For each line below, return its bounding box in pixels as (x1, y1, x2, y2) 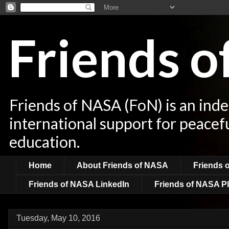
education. (9, 132, 80, 151)
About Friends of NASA (77, 161, 168, 170)
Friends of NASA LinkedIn (29, 179, 129, 189)
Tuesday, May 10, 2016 (16, 214, 100, 223)
